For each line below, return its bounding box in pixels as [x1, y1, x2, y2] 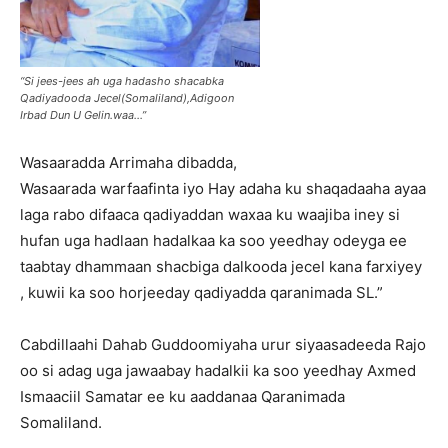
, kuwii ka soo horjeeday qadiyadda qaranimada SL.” [20, 283, 383, 303]
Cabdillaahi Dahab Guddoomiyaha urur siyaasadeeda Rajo [20, 335, 426, 355]
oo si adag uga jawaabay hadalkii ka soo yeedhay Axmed [20, 361, 416, 381]
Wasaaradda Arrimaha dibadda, [20, 153, 237, 173]
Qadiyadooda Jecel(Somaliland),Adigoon [20, 91, 234, 106]
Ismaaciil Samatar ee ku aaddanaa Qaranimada [20, 387, 345, 407]
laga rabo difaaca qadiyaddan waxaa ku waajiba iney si [20, 205, 400, 225]
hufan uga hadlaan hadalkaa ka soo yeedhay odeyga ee [20, 231, 407, 251]
